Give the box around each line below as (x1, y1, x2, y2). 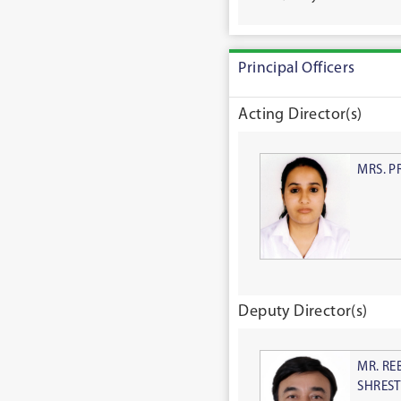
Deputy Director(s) (238, 303, 368, 321)
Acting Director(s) (238, 107, 363, 124)
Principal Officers (238, 60, 355, 76)
